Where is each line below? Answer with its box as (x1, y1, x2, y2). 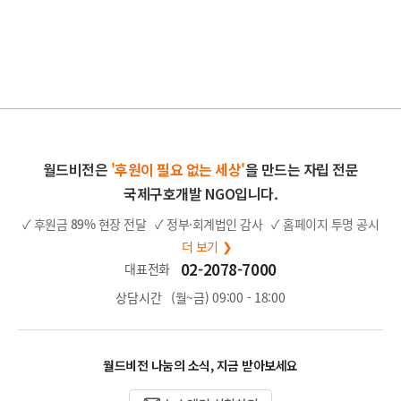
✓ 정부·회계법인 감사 (155, 215, 263, 234)
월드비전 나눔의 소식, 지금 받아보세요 (103, 355, 298, 374)
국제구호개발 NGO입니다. (124, 182, 277, 204)
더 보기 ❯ (181, 236, 233, 255)
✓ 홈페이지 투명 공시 (271, 215, 380, 234)
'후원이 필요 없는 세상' (110, 158, 245, 180)
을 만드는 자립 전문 (244, 158, 359, 180)
